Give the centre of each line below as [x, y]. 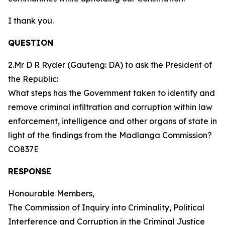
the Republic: [33, 79]
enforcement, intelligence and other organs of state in [113, 121]
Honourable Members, [51, 193]
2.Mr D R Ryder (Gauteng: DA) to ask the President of [110, 65]
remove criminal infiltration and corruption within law [110, 107]
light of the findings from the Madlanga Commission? [111, 135]
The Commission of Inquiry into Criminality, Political [106, 207]
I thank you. [31, 21]
